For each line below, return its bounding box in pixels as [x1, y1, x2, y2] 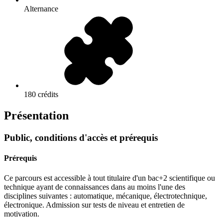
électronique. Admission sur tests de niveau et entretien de [4, 200, 185, 209]
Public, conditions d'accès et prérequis [4, 132, 158, 143]
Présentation [4, 109, 69, 122]
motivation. [4, 209, 39, 218]
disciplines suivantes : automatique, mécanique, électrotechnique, [4, 191, 207, 200]
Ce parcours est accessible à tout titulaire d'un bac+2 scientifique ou [4, 173, 215, 182]
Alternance [24, 4, 58, 13]
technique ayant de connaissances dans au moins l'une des [4, 182, 185, 191]
